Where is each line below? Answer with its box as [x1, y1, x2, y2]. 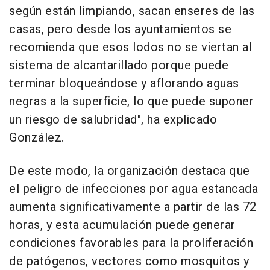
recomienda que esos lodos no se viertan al [9, 38, 252, 56]
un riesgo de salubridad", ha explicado [9, 110, 217, 128]
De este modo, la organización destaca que [9, 162, 250, 180]
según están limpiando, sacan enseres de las [9, 2, 255, 20]
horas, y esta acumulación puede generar [9, 216, 236, 234]
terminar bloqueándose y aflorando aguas [9, 74, 239, 92]
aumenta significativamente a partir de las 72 [9, 198, 257, 216]
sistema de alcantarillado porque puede [9, 56, 228, 74]
